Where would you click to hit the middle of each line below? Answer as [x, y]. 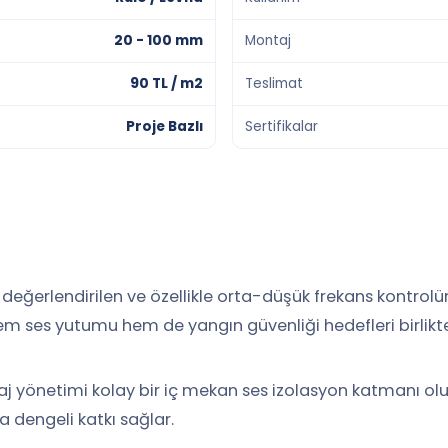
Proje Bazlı [164, 126]
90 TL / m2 [166, 83]
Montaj [268, 40]
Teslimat [274, 83]
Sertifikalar [281, 126]
